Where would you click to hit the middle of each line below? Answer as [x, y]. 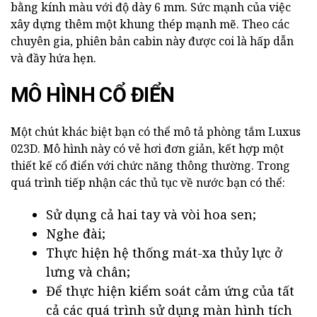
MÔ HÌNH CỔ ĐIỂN [93, 95]
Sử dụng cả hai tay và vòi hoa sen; [151, 215]
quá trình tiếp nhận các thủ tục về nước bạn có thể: [148, 183]
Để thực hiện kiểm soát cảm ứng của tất [170, 291]
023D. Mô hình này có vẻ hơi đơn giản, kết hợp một [147, 149]
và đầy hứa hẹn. [53, 58]
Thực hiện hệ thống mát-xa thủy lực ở [164, 253]
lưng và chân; [88, 272]
